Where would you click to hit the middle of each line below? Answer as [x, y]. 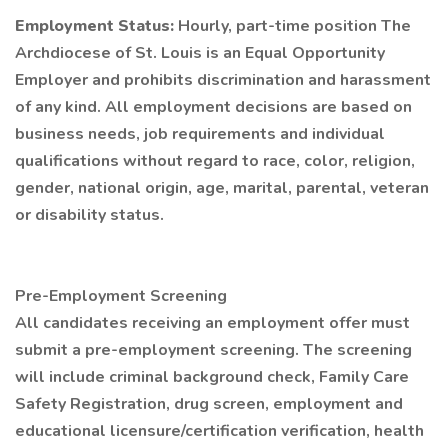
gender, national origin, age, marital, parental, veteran [222, 188]
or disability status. [89, 215]
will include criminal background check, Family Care [212, 377]
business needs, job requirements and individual [200, 134]
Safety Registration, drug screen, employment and [209, 404]
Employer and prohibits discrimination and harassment [223, 80]
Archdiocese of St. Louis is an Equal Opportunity [200, 53]
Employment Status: [96, 26]
